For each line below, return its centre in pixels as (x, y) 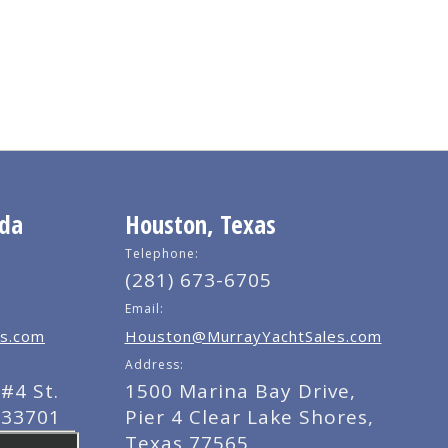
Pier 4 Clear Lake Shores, (249, 417)
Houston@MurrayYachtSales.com (253, 336)
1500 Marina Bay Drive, (240, 391)
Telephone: (161, 253)
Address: (154, 364)
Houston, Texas (200, 224)
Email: (144, 308)
